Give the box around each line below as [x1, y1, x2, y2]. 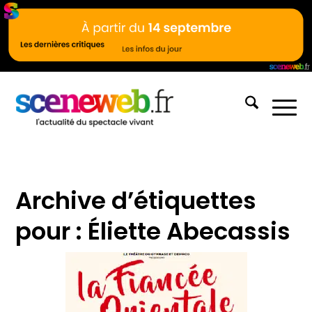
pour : [15, 214, 88, 248]
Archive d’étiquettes [15, 183, 257, 217]
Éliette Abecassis [88, 214, 291, 248]
